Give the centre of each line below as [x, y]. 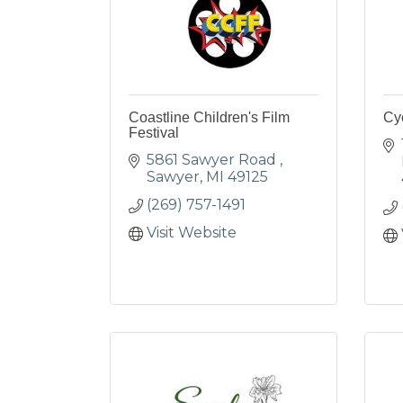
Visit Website [192, 233]
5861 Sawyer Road [213, 160]
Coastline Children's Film [209, 117]
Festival [154, 133]
